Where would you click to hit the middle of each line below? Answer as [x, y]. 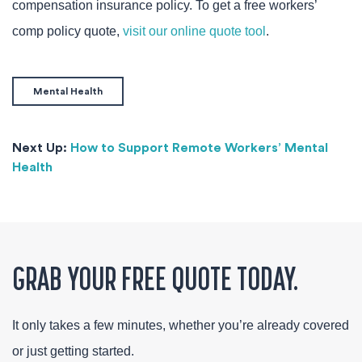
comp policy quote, [67, 31]
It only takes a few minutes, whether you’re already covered [181, 325]
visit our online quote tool [194, 31]
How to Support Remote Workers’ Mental [199, 148]
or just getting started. [73, 351]
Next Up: [41, 148]
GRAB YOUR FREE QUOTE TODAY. [155, 277]
